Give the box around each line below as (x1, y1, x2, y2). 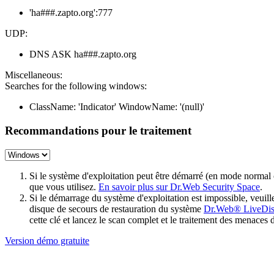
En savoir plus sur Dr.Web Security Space (98, 181, 260, 192)
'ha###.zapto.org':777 (29, 7, 113, 18)
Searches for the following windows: (5, 81, 147, 92)
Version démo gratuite (5, 235, 89, 246)
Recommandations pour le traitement (5, 124, 191, 138)
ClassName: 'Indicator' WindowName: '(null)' (29, 102, 204, 113)
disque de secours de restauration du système (29, 203, 204, 214)
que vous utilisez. (29, 181, 98, 192)
